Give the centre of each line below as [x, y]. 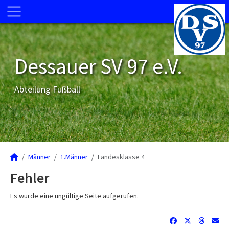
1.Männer [74, 157]
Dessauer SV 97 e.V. [98, 66]
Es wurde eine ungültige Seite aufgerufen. [74, 196]
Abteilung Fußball [47, 89]
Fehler [30, 178]
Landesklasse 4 [121, 157]
